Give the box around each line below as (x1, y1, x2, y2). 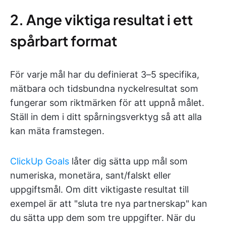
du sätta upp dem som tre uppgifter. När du (10, 212, 195, 223)
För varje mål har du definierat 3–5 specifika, (10, 69, 199, 80)
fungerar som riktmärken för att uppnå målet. (10, 97, 204, 108)
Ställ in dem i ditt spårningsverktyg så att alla (10, 111, 202, 122)
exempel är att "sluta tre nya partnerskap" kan (10, 198, 207, 209)
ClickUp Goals (10, 156, 69, 166)
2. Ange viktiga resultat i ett (10, 11, 193, 28)
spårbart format (10, 32, 117, 49)
